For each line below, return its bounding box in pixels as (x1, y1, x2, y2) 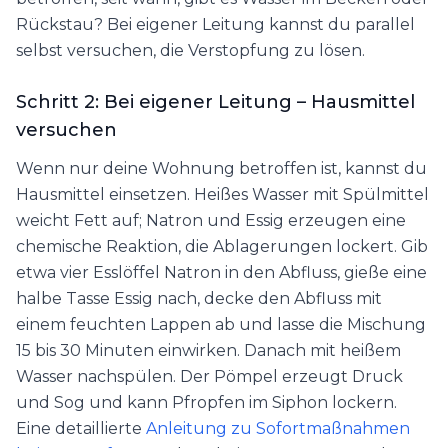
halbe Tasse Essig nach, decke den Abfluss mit (16, 289, 382, 309)
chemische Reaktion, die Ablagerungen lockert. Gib (16, 237, 428, 257)
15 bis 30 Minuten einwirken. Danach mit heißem (16, 341, 401, 361)
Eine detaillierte (16, 419, 146, 439)
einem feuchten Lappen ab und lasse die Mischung (16, 315, 426, 335)
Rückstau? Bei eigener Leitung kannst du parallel (16, 15, 415, 35)
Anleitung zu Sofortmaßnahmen (146, 419, 410, 439)
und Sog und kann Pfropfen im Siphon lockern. (16, 393, 397, 413)
